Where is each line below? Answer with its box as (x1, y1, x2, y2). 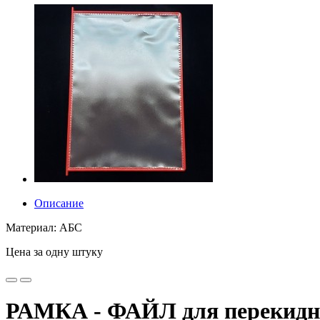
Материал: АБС (6, 221, 82, 234)
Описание (34, 197, 84, 209)
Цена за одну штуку (6, 246, 103, 258)
